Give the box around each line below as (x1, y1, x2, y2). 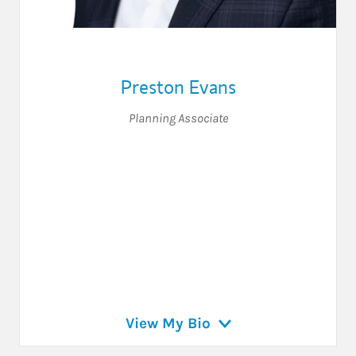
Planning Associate (128, 110, 228, 126)
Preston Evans (120, 73, 236, 99)
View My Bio (125, 314, 211, 332)
